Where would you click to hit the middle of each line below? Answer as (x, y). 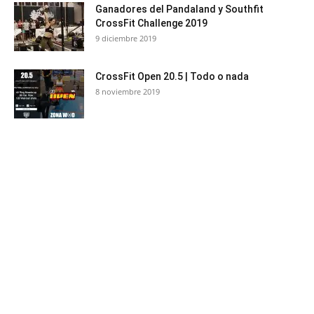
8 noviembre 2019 (128, 91)
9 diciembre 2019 (126, 38)
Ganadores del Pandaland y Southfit (179, 9)
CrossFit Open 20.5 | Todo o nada (172, 76)
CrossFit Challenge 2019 (151, 23)
